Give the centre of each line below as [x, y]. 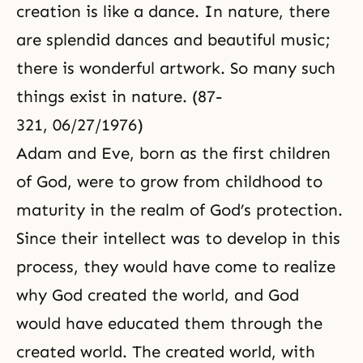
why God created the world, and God [158, 295]
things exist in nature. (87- [119, 96]
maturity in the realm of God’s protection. [179, 210]
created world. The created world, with [166, 352]
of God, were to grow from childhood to [169, 181]
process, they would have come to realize [176, 267]
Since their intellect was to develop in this [178, 238]
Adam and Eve [73, 153]
